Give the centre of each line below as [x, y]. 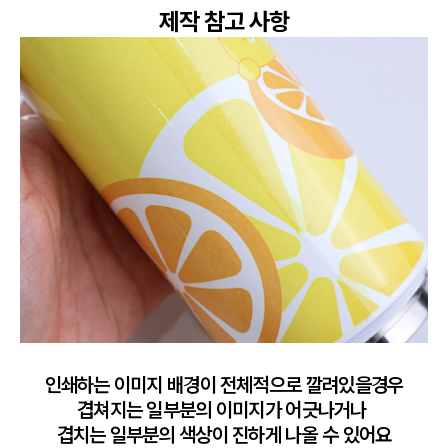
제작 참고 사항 [224, 21]
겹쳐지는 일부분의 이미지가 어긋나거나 [224, 409]
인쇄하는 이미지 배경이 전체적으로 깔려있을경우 [224, 384]
